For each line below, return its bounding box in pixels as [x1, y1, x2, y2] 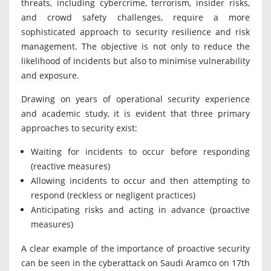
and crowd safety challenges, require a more [21, 11, 250, 24]
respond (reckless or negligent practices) [31, 189, 195, 201]
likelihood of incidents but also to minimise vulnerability [21, 55, 250, 67]
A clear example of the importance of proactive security [21, 243, 250, 255]
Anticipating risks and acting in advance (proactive [31, 204, 250, 216]
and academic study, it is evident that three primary [21, 108, 250, 120]
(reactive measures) [31, 160, 110, 172]
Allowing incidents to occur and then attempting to [31, 175, 250, 187]
